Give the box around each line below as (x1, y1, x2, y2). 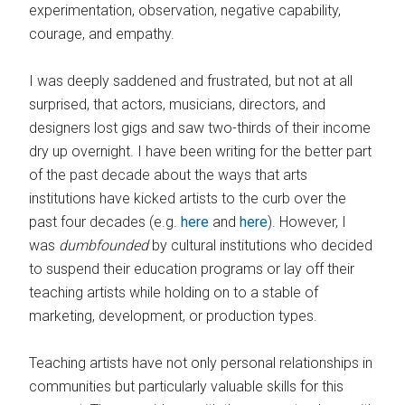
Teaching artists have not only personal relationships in (29, 354, 373, 372)
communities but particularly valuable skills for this (29, 378, 344, 396)
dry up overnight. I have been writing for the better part (29, 143, 372, 161)
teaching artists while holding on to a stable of (29, 284, 319, 302)
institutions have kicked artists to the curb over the (29, 190, 347, 208)
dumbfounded (59, 237, 153, 255)
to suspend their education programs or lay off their (29, 260, 355, 278)
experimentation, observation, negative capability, (29, 2, 342, 20)
